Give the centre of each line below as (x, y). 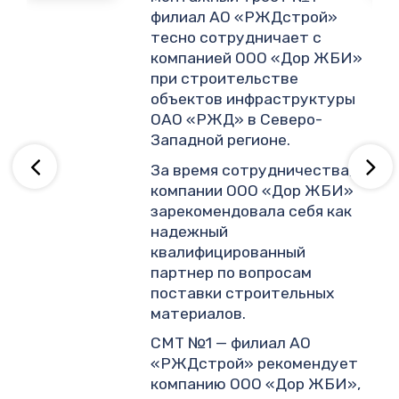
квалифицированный (228, 252)
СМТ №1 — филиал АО (231, 342)
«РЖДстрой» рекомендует (255, 363)
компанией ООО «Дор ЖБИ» (257, 58)
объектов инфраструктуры (253, 99)
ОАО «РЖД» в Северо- (237, 120)
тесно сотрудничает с (236, 38)
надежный (190, 231)
